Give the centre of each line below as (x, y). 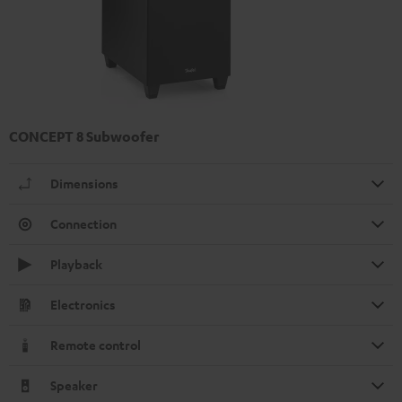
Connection (83, 224)
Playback (76, 265)
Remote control (96, 345)
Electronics (83, 305)
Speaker (74, 386)
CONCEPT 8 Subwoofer (84, 137)
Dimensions (84, 184)
